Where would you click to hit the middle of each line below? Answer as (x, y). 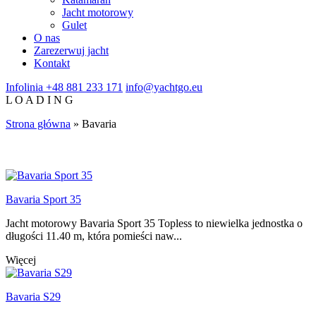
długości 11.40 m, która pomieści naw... (94, 236)
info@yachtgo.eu (164, 87)
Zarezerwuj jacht (71, 50)
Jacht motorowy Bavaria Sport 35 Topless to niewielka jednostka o (154, 224)
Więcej (21, 260)
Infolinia (24, 87)
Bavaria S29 (33, 297)
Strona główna (38, 124)
